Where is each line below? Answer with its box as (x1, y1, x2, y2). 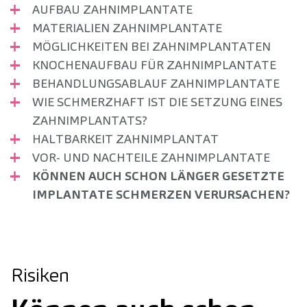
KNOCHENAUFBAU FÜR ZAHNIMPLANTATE (32, 57, 276, 73)
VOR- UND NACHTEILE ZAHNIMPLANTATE (32, 149, 270, 166)
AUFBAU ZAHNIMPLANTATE (32, 1, 193, 18)
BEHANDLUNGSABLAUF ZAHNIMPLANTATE (32, 75, 280, 92)
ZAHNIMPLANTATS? (32, 112, 147, 129)
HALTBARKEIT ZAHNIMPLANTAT (32, 131, 219, 147)
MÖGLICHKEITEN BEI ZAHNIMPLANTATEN (32, 38, 271, 55)
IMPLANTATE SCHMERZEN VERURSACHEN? (32, 186, 290, 203)
